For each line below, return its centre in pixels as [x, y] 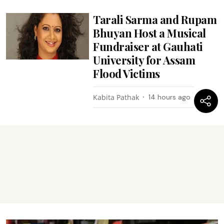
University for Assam [144, 60]
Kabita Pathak [116, 97]
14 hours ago [170, 97]
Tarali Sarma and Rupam [155, 19]
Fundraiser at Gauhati [148, 46]
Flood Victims [126, 73]
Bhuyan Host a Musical [149, 33]
